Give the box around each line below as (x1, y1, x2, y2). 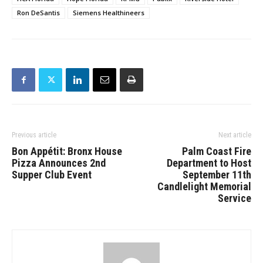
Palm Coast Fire (182, 145, 251, 157)
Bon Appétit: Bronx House (12, 145, 122, 157)
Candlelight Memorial (157, 180, 251, 193)
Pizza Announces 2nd (12, 157, 106, 169)
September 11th (183, 168, 251, 181)
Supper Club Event (12, 168, 92, 181)
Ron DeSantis (17, 8, 60, 17)
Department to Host (167, 157, 251, 169)
